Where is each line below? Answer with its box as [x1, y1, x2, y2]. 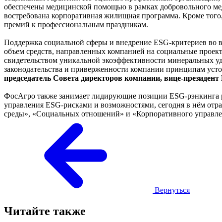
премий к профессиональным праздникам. [4, 20, 148, 29]
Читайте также [4, 204, 86, 218]
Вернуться [155, 185, 190, 194]
